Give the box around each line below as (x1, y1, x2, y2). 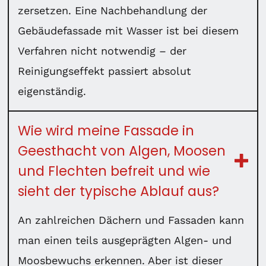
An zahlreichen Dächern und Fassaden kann (18, 213, 245, 226)
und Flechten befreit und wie (18, 161, 211, 180)
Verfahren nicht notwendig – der (18, 44, 187, 57)
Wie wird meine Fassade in (18, 121, 195, 140)
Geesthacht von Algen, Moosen (18, 141, 226, 160)
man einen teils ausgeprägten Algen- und (18, 233, 232, 246)
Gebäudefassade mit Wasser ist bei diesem (18, 24, 239, 37)
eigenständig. (18, 84, 87, 97)
